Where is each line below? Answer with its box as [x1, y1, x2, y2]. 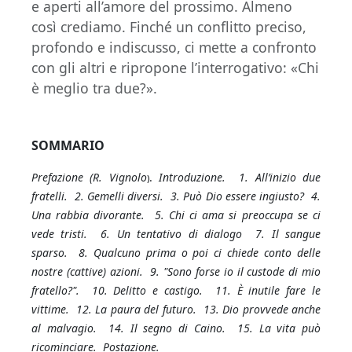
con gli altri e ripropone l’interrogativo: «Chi [31, 58, 319, 77]
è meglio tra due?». [31, 79, 157, 97]
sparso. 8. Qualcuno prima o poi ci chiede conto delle [31, 245, 321, 260]
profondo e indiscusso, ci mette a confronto [31, 38, 317, 57]
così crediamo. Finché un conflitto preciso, [31, 17, 306, 36]
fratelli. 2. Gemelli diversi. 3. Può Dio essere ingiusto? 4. [31, 189, 321, 203]
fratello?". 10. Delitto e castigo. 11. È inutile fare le [31, 283, 321, 298]
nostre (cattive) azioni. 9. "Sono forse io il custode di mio [31, 264, 321, 279]
